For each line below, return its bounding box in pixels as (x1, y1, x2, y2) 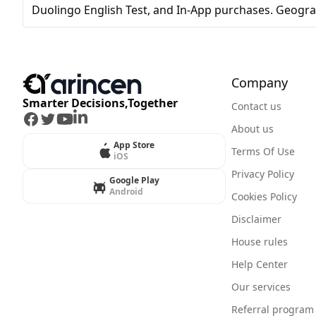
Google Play (109, 174, 159, 187)
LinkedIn (73, 111, 119, 127)
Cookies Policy (231, 190, 297, 204)
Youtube (56, 111, 100, 127)
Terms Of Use (231, 145, 295, 159)
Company (231, 74, 288, 92)
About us (231, 122, 274, 136)
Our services (231, 280, 291, 294)
